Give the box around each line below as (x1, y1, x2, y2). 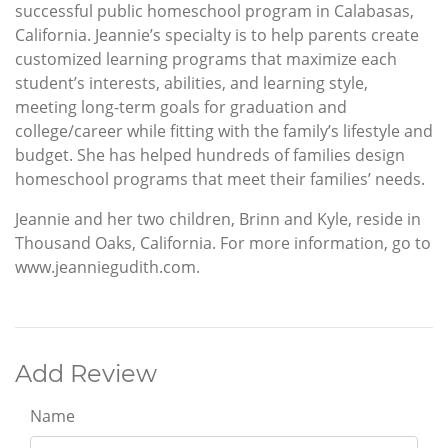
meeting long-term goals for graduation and (15, 96, 347, 119)
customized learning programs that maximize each (15, 48, 397, 71)
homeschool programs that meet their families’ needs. (15, 168, 425, 191)
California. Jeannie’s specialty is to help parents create (15, 24, 419, 47)
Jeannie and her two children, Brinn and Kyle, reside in (15, 208, 421, 231)
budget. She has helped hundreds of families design (15, 144, 405, 167)
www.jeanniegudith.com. (15, 256, 200, 279)
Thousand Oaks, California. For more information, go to (15, 232, 431, 255)
